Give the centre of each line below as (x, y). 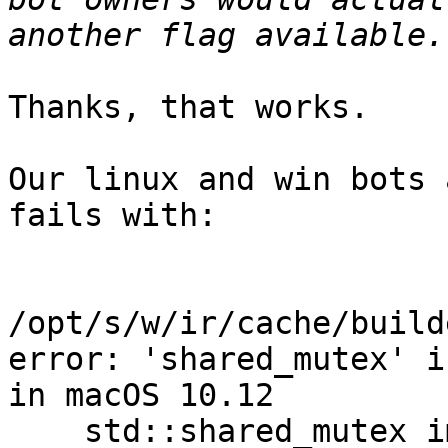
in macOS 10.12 (141, 395)
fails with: (112, 215)
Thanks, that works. (188, 107)
